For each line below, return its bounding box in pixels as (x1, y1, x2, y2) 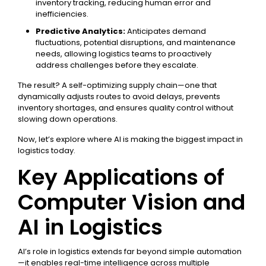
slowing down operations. (18, 113, 118, 125)
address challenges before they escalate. (36, 59, 198, 71)
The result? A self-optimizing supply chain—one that (18, 80, 217, 91)
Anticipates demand (125, 26, 206, 37)
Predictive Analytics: (36, 26, 125, 37)
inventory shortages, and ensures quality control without (18, 102, 233, 113)
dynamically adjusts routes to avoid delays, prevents (18, 91, 220, 102)
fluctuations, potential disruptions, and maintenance (36, 37, 236, 48)
